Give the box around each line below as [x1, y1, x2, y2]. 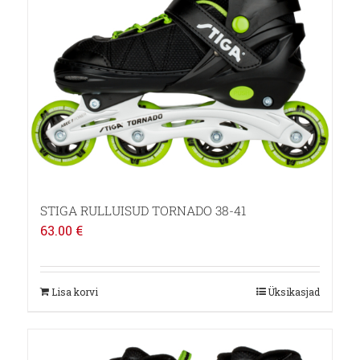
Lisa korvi [51, 285, 98, 299]
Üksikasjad [268, 285, 321, 299]
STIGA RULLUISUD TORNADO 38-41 [39, 202, 246, 219]
